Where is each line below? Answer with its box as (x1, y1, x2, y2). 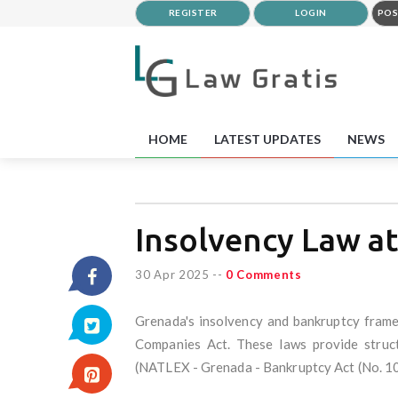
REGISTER (168, 7, 218, 18)
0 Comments (225, 267, 302, 282)
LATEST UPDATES (214, 131, 321, 147)
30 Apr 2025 (135, 267, 210, 282)
